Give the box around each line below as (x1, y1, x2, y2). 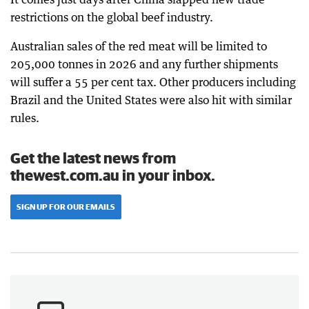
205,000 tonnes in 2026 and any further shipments (10, 57, 278, 71)
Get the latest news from (10, 149, 176, 166)
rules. (10, 111, 39, 125)
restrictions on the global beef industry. (10, 10, 213, 24)
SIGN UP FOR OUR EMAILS (17, 202, 115, 211)
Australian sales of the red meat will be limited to (10, 39, 267, 53)
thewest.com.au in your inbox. (10, 166, 215, 183)
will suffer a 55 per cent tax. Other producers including (10, 75, 296, 89)
